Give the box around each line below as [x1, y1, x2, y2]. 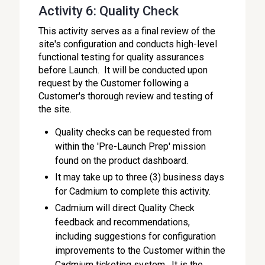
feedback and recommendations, [55, 216, 190, 228]
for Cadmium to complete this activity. [55, 186, 211, 197]
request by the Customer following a [38, 77, 189, 89]
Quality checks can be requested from [55, 127, 212, 138]
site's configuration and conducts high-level [38, 38, 218, 50]
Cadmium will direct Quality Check [55, 202, 195, 214]
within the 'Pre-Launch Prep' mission [55, 141, 206, 152]
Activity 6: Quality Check [38, 4, 179, 18]
